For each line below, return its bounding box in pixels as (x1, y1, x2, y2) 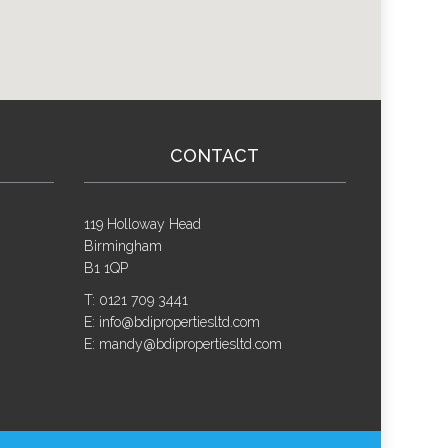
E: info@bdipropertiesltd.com (83, 314, 260, 330)
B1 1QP (83, 260, 128, 276)
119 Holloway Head (83, 216, 201, 232)
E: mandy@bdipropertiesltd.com (83, 336, 282, 352)
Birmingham (83, 238, 162, 254)
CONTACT (170, 145, 260, 166)
